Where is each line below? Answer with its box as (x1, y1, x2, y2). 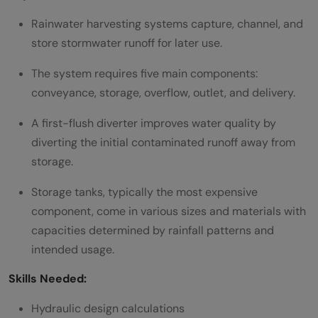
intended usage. (31, 242, 114, 258)
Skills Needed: (9, 271, 87, 287)
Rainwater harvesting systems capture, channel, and (31, 16, 303, 32)
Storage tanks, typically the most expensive (31, 185, 258, 200)
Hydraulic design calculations (31, 301, 185, 317)
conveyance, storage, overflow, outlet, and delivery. (31, 85, 298, 101)
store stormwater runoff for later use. (31, 35, 225, 51)
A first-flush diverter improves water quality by (31, 116, 276, 131)
